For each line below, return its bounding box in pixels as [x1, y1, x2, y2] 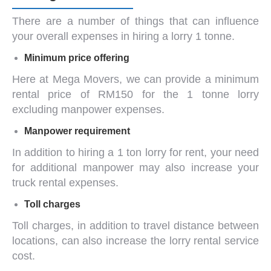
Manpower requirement [24, 125, 130, 136]
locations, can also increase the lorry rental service [12, 234, 259, 247]
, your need [204, 146, 260, 158]
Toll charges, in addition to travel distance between [12, 219, 259, 232]
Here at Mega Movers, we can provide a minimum [12, 73, 259, 85]
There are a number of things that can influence [12, 15, 259, 27]
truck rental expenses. [12, 176, 119, 189]
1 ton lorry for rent [117, 146, 204, 158]
